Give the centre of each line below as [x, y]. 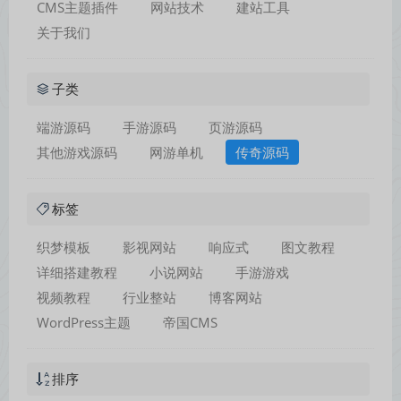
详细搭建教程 [77, 272]
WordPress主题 [84, 322]
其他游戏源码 [77, 152]
